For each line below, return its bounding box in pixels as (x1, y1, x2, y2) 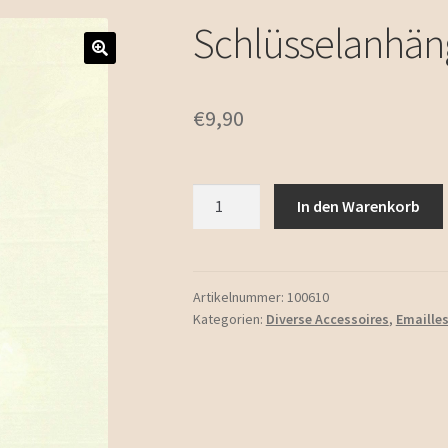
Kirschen (191, 209, 252, 230)
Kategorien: (192, 309, 266, 328)
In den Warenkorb (297, 195, 421, 216)
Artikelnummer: (192, 287, 287, 306)
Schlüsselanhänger (191, 184, 322, 205)
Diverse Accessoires (265, 309, 389, 328)
